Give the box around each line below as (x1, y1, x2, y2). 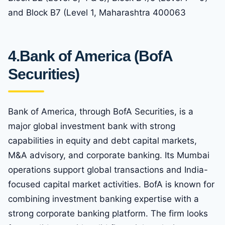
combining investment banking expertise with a (8, 194, 199, 204)
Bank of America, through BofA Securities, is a (8, 106, 193, 117)
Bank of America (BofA (19, 48, 172, 65)
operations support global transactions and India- (8, 165, 208, 175)
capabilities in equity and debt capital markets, (8, 136, 197, 146)
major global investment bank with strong (8, 121, 175, 132)
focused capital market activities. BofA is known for (8, 179, 214, 190)
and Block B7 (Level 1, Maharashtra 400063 (8, 8, 186, 18)
